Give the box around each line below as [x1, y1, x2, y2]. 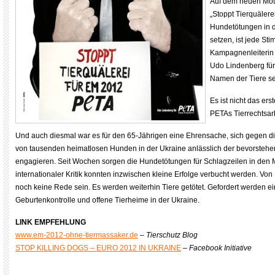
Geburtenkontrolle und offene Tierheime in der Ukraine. [15, 196, 199, 204]
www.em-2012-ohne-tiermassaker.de [15, 231, 138, 239]
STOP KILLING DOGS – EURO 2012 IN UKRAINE [15, 244, 181, 252]
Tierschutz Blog [146, 231, 198, 239]
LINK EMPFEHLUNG [15, 218, 86, 227]
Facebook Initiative [189, 244, 252, 252]
